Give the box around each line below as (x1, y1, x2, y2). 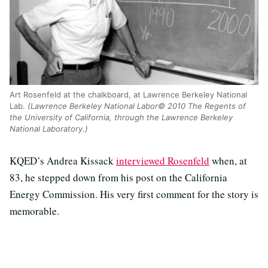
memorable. (10, 203, 59, 218)
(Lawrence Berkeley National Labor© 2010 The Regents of (28, 100, 246, 111)
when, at (209, 153, 247, 167)
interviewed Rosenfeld (116, 153, 209, 167)
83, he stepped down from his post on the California (10, 170, 227, 184)
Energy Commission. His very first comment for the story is (10, 187, 258, 201)
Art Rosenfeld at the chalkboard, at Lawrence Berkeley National (10, 89, 247, 99)
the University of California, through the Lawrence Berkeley (10, 112, 233, 122)
